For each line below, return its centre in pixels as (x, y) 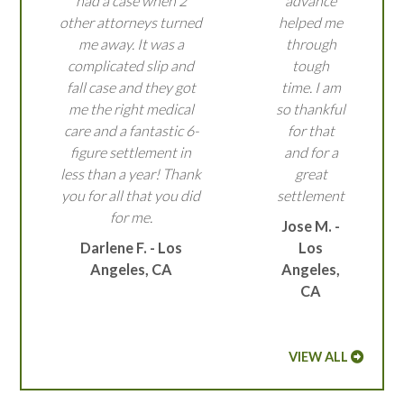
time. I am (311, 87)
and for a (311, 152)
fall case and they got (131, 87)
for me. (131, 217)
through (311, 44)
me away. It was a (131, 44)
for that (311, 131)
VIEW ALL (318, 357)
